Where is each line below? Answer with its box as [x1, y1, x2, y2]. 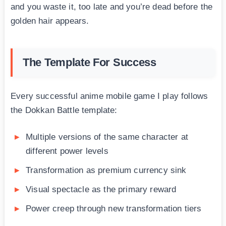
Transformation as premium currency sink [26, 165, 187, 176]
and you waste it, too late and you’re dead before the [11, 2, 213, 12]
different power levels [26, 146, 108, 156]
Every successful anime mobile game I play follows [11, 91, 208, 101]
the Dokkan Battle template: [11, 105, 118, 116]
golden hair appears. [11, 16, 89, 26]
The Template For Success [23, 56, 156, 69]
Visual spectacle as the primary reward [26, 185, 177, 195]
